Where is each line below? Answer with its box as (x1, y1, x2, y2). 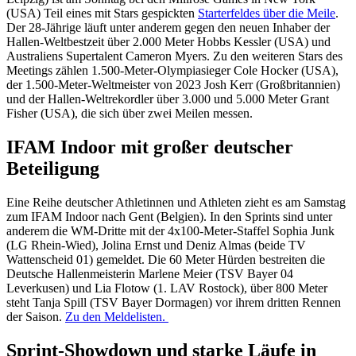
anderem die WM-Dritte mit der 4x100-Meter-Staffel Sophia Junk (6, 224, 335, 238)
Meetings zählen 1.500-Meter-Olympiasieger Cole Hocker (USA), (6, 64, 339, 78)
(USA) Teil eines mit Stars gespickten (6, 6, 198, 21)
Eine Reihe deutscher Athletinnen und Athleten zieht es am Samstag (6, 195, 346, 210)
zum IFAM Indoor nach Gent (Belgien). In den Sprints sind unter (6, 210, 332, 224)
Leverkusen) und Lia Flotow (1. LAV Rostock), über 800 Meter (6, 281, 327, 296)
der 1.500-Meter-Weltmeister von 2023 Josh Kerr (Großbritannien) (6, 78, 340, 92)
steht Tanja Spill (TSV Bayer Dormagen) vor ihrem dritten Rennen (6, 296, 341, 310)
